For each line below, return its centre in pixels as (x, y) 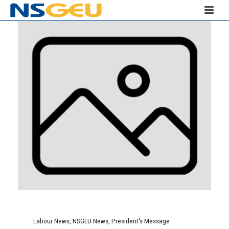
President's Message (141, 221)
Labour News (51, 221)
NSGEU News (90, 221)
